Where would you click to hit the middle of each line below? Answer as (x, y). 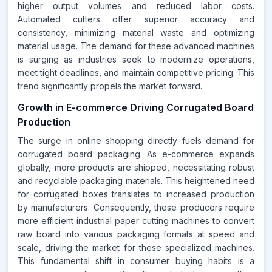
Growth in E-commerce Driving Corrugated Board (136, 107)
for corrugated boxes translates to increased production (136, 194)
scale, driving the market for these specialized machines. (136, 247)
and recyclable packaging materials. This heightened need (136, 181)
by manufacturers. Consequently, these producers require (136, 207)
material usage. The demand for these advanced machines (136, 46)
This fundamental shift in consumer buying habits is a (136, 261)
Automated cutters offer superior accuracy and (136, 19)
